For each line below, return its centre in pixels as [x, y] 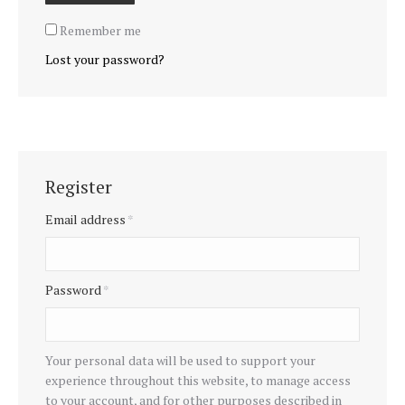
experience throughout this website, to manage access [198, 380]
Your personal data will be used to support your [180, 360]
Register [79, 187]
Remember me [100, 30]
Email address [86, 219]
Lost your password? [105, 59]
